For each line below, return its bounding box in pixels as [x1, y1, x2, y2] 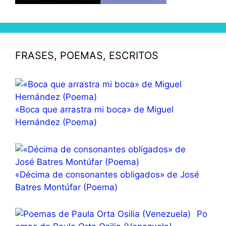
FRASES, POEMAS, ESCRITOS [15, 49, 158, 62]
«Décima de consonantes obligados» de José [15, 169, 199, 180]
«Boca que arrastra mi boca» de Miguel [15, 104, 174, 115]
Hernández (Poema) [15, 117, 97, 128]
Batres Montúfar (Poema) [15, 182, 118, 192]
